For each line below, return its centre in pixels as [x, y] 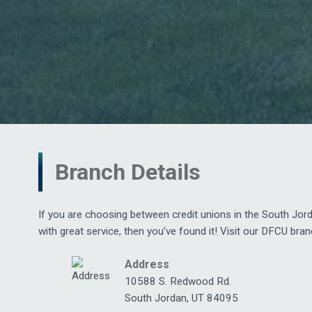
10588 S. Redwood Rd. [178, 282]
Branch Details [128, 172]
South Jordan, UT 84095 [181, 298]
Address [147, 265]
